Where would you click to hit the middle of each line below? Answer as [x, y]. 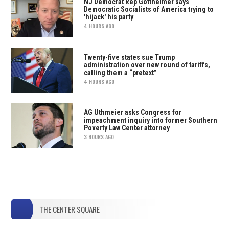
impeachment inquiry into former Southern [150, 120]
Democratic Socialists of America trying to [148, 9]
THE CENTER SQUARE [70, 209]
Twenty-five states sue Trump [129, 57]
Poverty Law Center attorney [127, 128]
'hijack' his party [108, 17]
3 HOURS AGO [99, 137]
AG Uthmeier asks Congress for [132, 113]
